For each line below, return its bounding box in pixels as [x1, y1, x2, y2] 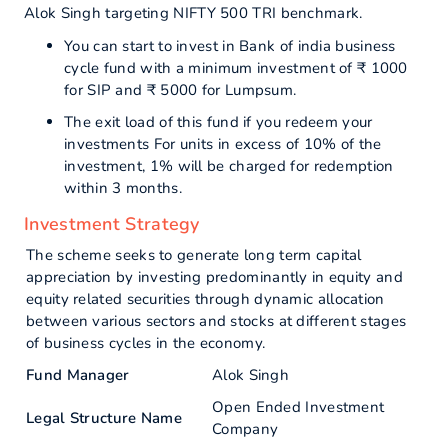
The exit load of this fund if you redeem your [64, 112, 373, 132]
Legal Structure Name [26, 408, 182, 428]
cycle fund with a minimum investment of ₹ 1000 [64, 58, 408, 78]
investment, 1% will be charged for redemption [64, 156, 394, 176]
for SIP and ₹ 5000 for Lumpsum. [64, 80, 297, 100]
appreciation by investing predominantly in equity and [26, 267, 403, 287]
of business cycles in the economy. [26, 333, 266, 353]
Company [212, 419, 279, 439]
